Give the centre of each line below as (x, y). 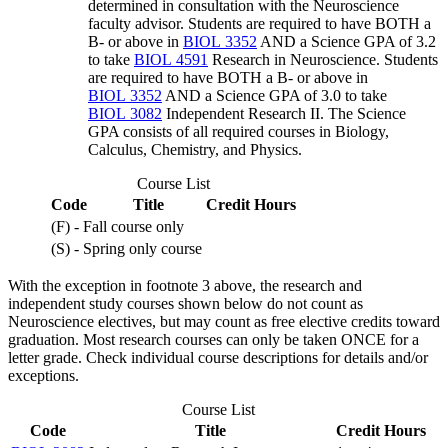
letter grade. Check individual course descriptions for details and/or (218, 358)
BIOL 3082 (125, 114)
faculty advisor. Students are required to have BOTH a (259, 24)
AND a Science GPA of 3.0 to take (274, 96)
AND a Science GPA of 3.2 (346, 42)
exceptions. (43, 376)
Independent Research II (241, 114)
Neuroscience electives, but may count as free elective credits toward (224, 322)
